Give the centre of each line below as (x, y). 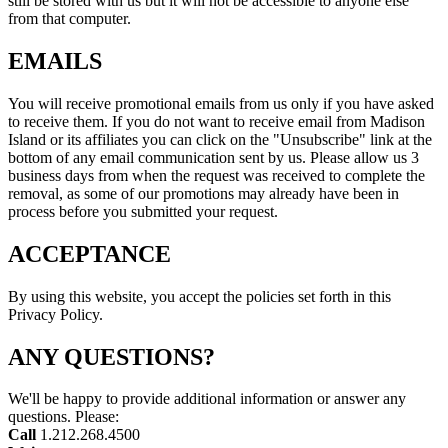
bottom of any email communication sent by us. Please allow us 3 (213, 157)
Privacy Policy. (55, 314)
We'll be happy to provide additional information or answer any (207, 399)
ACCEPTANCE (89, 253)
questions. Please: (63, 417)
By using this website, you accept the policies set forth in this (199, 296)
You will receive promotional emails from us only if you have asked (221, 103)
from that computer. (69, 18)
